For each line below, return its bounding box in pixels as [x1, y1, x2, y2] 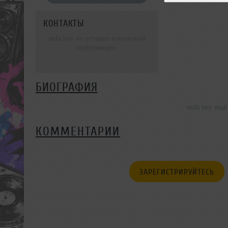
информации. [76, 43, 118, 51]
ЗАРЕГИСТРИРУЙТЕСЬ [139, 167, 214, 177]
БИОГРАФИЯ [36, 80, 98, 94]
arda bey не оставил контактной [48, 34, 146, 42]
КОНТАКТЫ [43, 18, 84, 28]
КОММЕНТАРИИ [36, 124, 120, 138]
